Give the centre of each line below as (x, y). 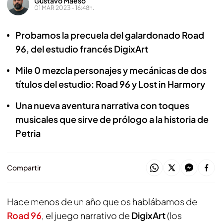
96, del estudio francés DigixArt (82, 49)
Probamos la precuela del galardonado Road (110, 35)
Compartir (24, 167)
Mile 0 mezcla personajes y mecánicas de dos (111, 70)
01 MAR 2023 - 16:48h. (64, 7)
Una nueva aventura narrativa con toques (102, 105)
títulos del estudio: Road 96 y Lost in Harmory (110, 84)
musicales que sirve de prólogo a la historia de (112, 119)
